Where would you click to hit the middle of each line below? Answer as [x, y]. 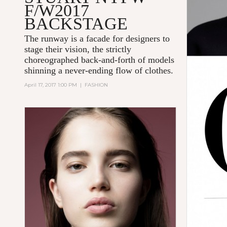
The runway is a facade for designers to [97, 39]
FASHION [97, 85]
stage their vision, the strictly [78, 49]
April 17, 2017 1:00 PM [51, 85]
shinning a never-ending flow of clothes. [99, 71]
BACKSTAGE [76, 24]
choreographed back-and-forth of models [100, 60]
